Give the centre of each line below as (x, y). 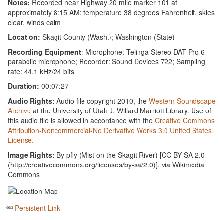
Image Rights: (31, 154)
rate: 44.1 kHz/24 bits (41, 71)
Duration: (24, 86)
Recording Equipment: (46, 51)
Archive (20, 110)
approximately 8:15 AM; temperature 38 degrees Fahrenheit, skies (111, 12)
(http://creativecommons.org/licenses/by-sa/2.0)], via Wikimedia (106, 164)
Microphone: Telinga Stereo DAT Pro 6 (144, 51)
